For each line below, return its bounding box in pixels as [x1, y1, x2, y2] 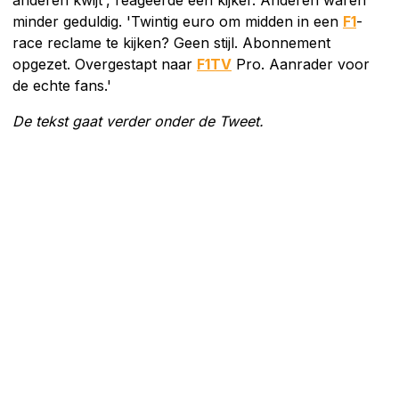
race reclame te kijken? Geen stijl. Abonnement [12, 33, 330, 52]
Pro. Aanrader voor [232, 54, 370, 73]
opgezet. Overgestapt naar [12, 54, 197, 73]
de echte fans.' [12, 76, 111, 94]
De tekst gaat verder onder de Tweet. [12, 111, 264, 130]
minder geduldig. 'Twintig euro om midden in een [12, 12, 343, 30]
